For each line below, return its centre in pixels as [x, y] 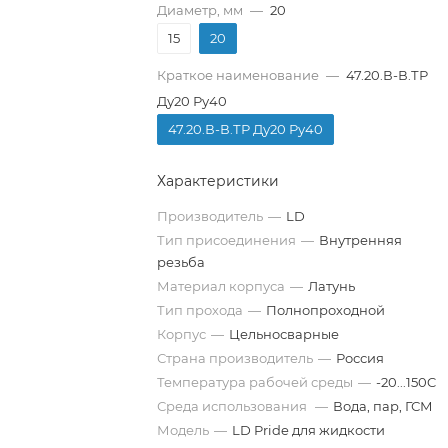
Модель [183, 430]
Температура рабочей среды [255, 382]
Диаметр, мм [200, 10]
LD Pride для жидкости [309, 430]
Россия [360, 358]
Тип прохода [200, 310]
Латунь [332, 286]
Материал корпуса [221, 286]
